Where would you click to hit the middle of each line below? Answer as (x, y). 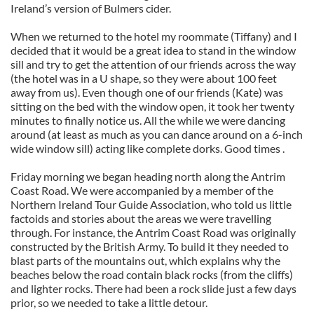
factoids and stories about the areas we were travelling (141, 218)
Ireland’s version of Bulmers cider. (91, 8)
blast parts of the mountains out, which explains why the (145, 260)
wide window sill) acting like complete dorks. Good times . (148, 148)
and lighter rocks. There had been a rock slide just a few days (153, 288)
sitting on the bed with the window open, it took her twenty (152, 106)
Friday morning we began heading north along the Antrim (148, 176)
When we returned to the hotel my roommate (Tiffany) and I (154, 36)
